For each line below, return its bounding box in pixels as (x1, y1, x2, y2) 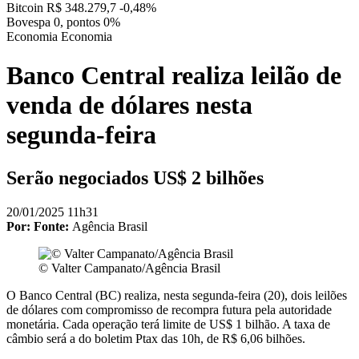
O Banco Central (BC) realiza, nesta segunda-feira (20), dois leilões (6, 288, 347, 302)
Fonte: (34, 219, 72, 233)
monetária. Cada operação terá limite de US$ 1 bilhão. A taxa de (6, 317, 330, 331)
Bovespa (6, 15, 50, 29)
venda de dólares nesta (6, 91, 252, 120)
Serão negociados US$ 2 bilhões (6, 167, 264, 188)
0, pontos (54, 15, 100, 29)
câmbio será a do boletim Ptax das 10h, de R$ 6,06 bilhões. (6, 331, 305, 345)
